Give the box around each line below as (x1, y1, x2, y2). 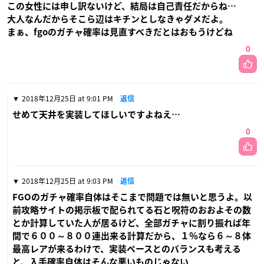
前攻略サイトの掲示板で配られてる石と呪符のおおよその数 (12, 205, 251, 214)
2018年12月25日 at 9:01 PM (22, 93, 113, 104)
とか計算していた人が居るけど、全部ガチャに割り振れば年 (12, 218, 250, 227)
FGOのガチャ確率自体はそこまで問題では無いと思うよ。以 (12, 192, 252, 202)
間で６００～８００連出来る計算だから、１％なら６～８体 (12, 231, 251, 240)
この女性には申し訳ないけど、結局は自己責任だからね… (7, 1, 236, 11)
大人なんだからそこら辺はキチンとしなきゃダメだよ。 (7, 14, 228, 24)
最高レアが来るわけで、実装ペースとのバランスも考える (12, 244, 241, 253)
